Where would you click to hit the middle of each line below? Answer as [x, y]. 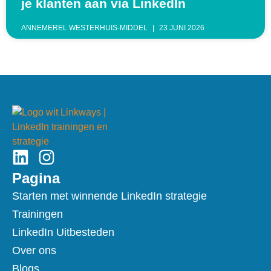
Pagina [36, 178]
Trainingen [38, 214]
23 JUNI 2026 [181, 28]
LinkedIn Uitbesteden [63, 233]
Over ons [34, 251]
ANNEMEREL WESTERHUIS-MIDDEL [85, 28]
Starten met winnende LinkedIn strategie [109, 196]
